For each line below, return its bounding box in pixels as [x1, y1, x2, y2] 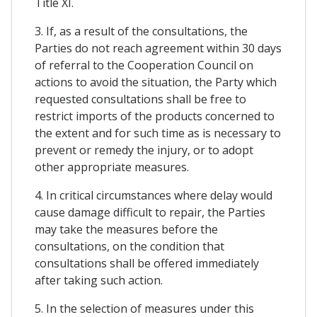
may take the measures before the [35, 221, 218, 237]
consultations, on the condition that [35, 238, 224, 254]
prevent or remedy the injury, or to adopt [35, 142, 253, 158]
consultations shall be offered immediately [35, 255, 259, 271]
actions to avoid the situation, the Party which [35, 74, 277, 90]
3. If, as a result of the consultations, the [35, 23, 248, 39]
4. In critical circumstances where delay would [35, 187, 272, 203]
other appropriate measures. [35, 158, 189, 175]
